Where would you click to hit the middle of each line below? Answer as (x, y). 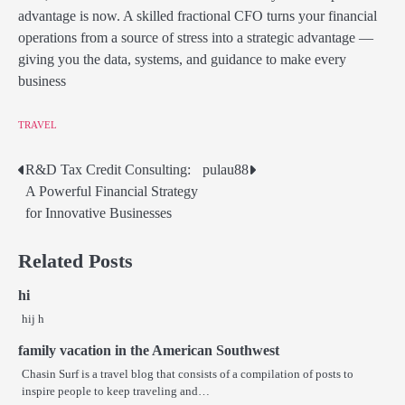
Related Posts (75, 260)
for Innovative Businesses (99, 212)
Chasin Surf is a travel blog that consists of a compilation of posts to (188, 373)
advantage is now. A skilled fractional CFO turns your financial (198, 16)
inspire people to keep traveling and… (116, 391)
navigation (66, 207)
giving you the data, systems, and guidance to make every (182, 60)
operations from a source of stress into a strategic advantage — (196, 38)
